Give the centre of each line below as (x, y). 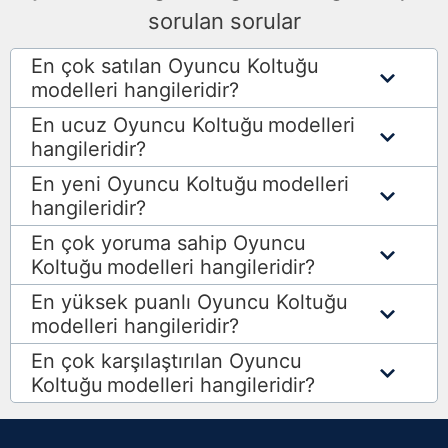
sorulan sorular (224, 21)
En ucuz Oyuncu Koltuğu (147, 125)
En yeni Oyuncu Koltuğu (144, 184)
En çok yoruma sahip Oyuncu (168, 243)
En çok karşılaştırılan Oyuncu (166, 361)
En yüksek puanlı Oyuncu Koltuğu (189, 302)
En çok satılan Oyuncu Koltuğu (175, 66)
